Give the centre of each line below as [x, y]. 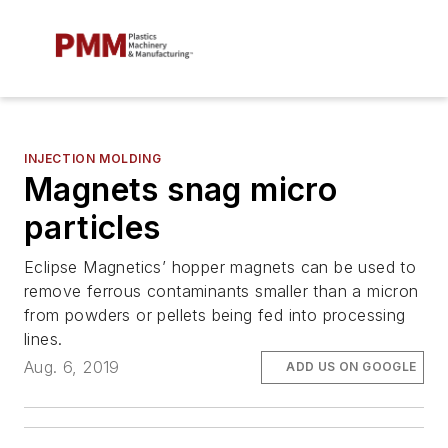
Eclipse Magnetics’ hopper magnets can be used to [220, 267]
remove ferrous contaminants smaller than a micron [221, 291]
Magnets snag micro [181, 190]
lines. [43, 339]
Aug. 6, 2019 [72, 367]
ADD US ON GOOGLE [351, 367]
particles [92, 228]
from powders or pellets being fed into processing [215, 315]
